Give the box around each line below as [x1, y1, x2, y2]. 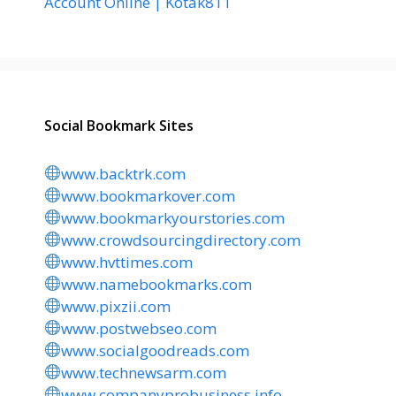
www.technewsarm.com [61, 362, 227, 383]
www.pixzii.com [61, 295, 171, 316]
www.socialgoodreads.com [61, 339, 250, 361]
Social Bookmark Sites [44, 115, 194, 135]
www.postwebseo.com [61, 317, 217, 339]
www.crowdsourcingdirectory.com [61, 229, 301, 250]
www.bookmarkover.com [61, 185, 236, 206]
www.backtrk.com [61, 163, 187, 184]
